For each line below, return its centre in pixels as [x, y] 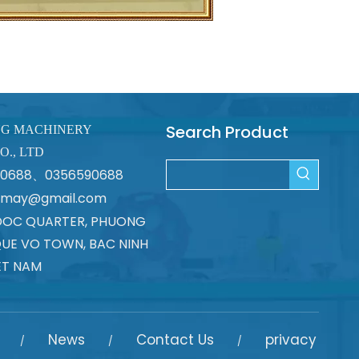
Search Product [228, 132]
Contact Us [175, 340]
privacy [290, 340]
